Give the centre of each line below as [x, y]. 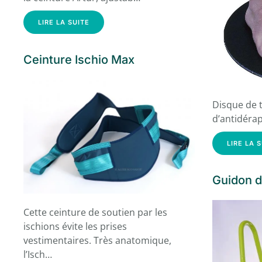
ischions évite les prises [75, 227]
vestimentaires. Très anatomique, [97, 241]
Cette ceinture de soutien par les [95, 213]
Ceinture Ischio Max [79, 60]
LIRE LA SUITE [64, 23]
